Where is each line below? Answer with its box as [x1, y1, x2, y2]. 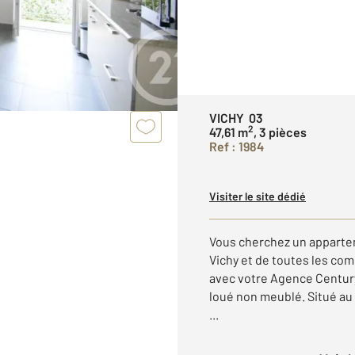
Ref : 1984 [209, 138, 264, 154]
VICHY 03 [209, 109, 263, 125]
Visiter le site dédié [209, 189, 306, 203]
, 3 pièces [254, 124, 307, 139]
